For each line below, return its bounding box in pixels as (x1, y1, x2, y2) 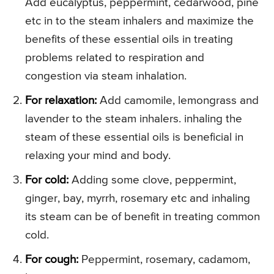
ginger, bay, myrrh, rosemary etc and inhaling (25, 193, 250, 205)
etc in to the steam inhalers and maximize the (25, 15, 254, 28)
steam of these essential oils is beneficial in (25, 131, 243, 144)
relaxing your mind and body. (25, 150, 171, 162)
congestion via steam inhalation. (25, 70, 187, 83)
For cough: (25, 254, 78, 266)
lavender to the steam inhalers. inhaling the (25, 113, 242, 125)
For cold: (25, 174, 68, 187)
